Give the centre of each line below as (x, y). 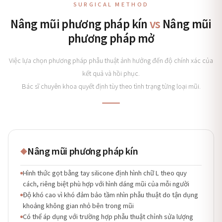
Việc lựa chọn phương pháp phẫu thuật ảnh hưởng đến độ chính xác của (111, 60)
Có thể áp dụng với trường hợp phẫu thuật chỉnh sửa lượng (108, 216)
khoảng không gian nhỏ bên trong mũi (78, 205)
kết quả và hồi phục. (111, 73)
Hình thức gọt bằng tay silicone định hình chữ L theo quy (105, 173)
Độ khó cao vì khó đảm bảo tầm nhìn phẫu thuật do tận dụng (111, 194)
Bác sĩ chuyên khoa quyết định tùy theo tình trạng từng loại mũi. (111, 86)
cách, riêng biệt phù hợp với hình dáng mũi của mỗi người (106, 184)
